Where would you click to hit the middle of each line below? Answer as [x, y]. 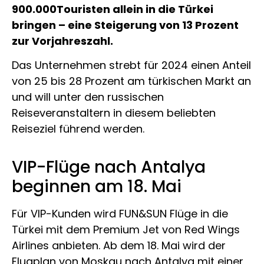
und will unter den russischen [88, 97]
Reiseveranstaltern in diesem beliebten [114, 113]
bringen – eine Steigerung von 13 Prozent [125, 25]
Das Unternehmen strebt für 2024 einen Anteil [131, 65]
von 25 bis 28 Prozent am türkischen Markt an [131, 81]
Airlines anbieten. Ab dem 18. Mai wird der [119, 245]
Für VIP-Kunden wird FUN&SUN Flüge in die [120, 213]
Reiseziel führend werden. [78, 129]
